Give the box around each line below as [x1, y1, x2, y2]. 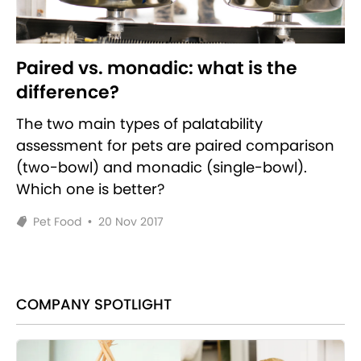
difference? [16, 79, 119, 105]
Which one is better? [16, 178, 164, 199]
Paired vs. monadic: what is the [16, 55, 297, 81]
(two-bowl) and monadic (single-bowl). [16, 156, 307, 177]
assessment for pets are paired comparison [16, 135, 334, 156]
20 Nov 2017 [98, 213, 164, 230]
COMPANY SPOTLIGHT [16, 293, 172, 314]
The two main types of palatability [16, 113, 263, 134]
